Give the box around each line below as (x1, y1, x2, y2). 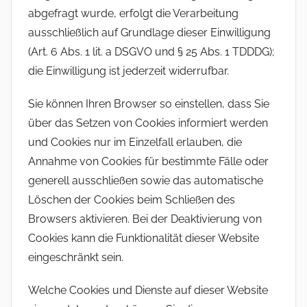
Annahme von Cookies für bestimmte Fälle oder (28, 155, 269, 169)
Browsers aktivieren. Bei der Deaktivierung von (28, 212, 262, 226)
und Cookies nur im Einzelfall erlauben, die (28, 136, 242, 149)
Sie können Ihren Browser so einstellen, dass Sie (28, 97, 269, 111)
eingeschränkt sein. (28, 251, 123, 265)
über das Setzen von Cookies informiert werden (28, 116, 268, 130)
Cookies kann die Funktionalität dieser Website (28, 232, 259, 245)
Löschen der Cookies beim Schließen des (28, 193, 235, 207)
